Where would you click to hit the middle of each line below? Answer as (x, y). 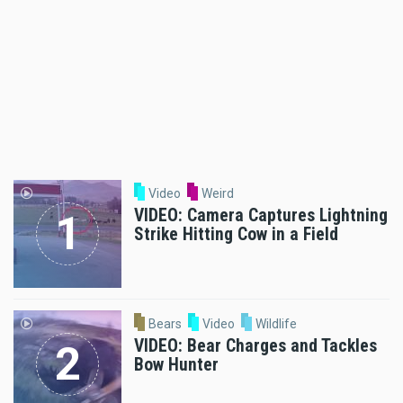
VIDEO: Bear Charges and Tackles (255, 345)
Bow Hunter (176, 364)
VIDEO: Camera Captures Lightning (261, 215)
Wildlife (277, 323)
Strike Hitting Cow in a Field (236, 234)
